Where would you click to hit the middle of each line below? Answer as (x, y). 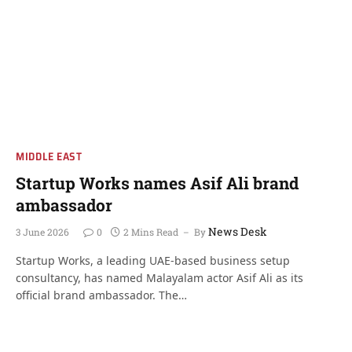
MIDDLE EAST (49, 156)
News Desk (238, 231)
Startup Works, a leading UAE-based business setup (153, 260)
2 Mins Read (151, 232)
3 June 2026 (42, 232)
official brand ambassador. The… (101, 295)
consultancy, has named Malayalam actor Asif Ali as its (159, 278)
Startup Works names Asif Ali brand (157, 183)
